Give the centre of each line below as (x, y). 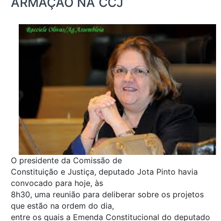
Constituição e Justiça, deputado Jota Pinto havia (104, 171)
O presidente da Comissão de (66, 160)
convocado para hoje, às (57, 183)
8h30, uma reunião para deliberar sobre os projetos (107, 194)
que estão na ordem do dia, (62, 205)
